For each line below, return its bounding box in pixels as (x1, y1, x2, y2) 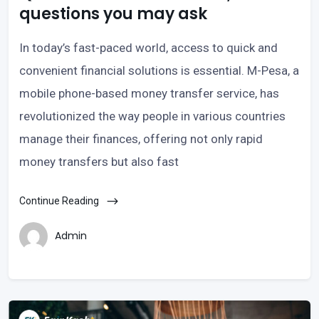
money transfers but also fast (19, 154, 179, 169)
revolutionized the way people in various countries (19, 108, 286, 123)
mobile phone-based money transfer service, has (19, 85, 279, 100)
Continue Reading (19, 194, 101, 206)
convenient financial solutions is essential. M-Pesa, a (19, 63, 299, 78)
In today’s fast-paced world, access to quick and (19, 40, 278, 55)
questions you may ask (19, 2, 207, 25)
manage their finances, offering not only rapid (19, 131, 263, 146)
